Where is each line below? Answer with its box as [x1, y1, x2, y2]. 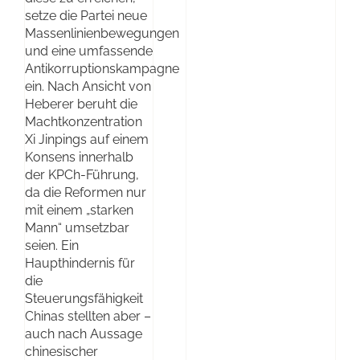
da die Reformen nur [25, 185, 146, 201]
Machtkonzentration [25, 114, 142, 130]
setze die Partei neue [25, 8, 147, 24]
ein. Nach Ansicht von [25, 79, 151, 95]
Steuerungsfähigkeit [25, 291, 143, 307]
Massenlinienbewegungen [25, 26, 179, 42]
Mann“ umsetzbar [25, 220, 129, 236]
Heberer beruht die [25, 96, 137, 112]
